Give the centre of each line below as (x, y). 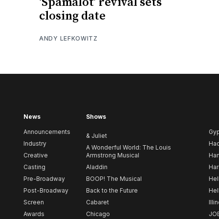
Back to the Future (112, 191)
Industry (35, 144)
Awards (34, 214)
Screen (34, 202)
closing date (72, 16)
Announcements (47, 132)
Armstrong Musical (113, 155)
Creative (36, 155)
